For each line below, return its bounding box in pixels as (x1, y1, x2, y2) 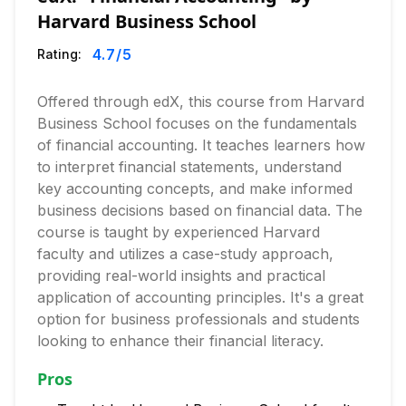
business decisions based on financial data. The (37, 201, 362, 219)
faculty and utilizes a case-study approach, (37, 245, 333, 263)
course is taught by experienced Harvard (37, 223, 320, 241)
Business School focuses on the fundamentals (37, 114, 357, 132)
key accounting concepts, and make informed (37, 179, 353, 198)
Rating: (37, 46, 82, 62)
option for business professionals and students (37, 310, 360, 328)
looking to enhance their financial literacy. (37, 332, 324, 350)
